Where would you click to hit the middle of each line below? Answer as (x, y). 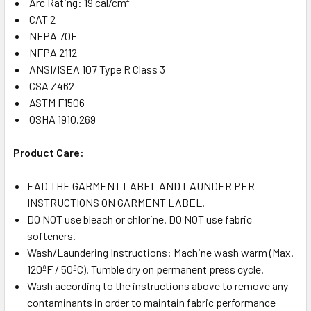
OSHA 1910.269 (61, 119)
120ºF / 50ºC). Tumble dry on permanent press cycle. (145, 269)
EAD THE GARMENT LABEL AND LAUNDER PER (141, 185)
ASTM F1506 (56, 102)
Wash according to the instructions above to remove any (158, 285)
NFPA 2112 (52, 52)
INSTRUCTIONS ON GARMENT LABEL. (116, 202)
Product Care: (49, 152)
